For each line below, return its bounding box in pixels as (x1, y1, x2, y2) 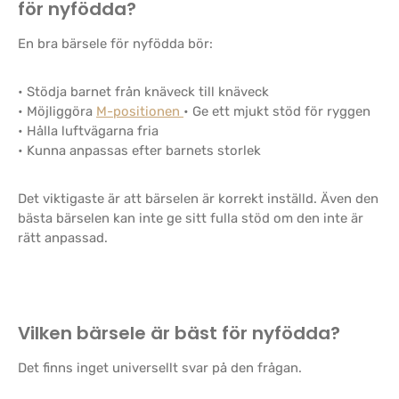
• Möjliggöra (18, 103, 96, 119)
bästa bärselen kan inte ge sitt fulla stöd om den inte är (18, 210, 363, 226)
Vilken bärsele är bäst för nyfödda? (18, 321, 340, 346)
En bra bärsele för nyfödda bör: (18, 36, 213, 52)
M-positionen (96, 103, 183, 119)
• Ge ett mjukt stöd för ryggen (183, 103, 370, 119)
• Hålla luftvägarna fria (18, 123, 159, 139)
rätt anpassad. (18, 230, 108, 246)
